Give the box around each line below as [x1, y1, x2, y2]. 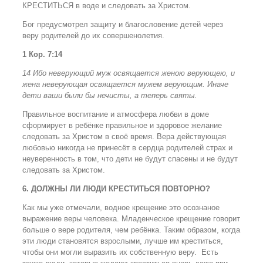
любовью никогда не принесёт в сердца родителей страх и [22, 143, 232, 153]
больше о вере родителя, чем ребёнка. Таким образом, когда [22, 225, 240, 235]
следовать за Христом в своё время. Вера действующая [22, 132, 226, 141]
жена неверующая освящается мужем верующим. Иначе [22, 80, 228, 89]
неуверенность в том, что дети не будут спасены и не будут [22, 154, 238, 164]
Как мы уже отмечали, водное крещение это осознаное [22, 203, 220, 213]
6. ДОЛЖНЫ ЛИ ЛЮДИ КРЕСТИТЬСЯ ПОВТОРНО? [22, 184, 210, 194]
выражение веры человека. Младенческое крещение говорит [22, 214, 240, 224]
